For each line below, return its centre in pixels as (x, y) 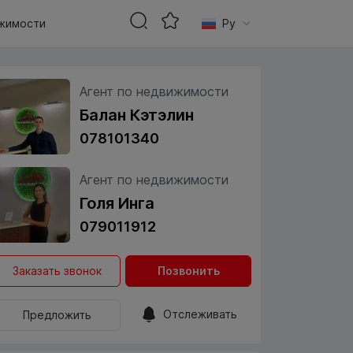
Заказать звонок (58, 271)
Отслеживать (201, 314)
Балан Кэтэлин (137, 115)
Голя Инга (117, 203)
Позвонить (188, 271)
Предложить (58, 315)
